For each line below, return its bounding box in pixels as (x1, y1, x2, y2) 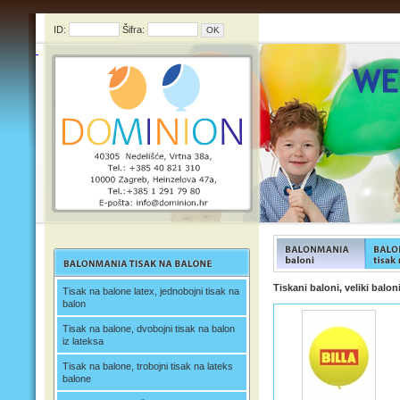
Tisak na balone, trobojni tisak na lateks (62, 361, 233, 371)
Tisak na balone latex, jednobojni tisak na (62, 286, 239, 296)
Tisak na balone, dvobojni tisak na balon (62, 323, 235, 334)
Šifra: (120, 23, 147, 35)
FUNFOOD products (273, 273, 364, 284)
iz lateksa (62, 336, 104, 346)
